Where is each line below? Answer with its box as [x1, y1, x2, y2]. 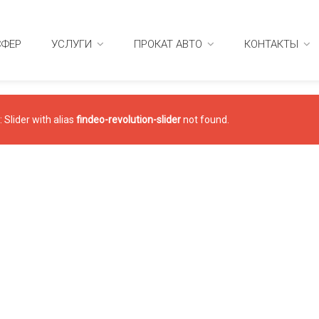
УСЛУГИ [51, 38, 92, 51]
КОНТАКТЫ [244, 38, 298, 51]
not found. [181, 114, 229, 125]
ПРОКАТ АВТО [134, 38, 202, 51]
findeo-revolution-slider [76, 114, 181, 125]
